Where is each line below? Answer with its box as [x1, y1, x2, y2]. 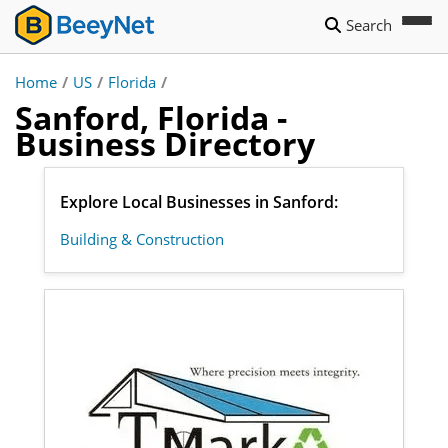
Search [346, 15, 392, 35]
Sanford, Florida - [15, 96, 287, 139]
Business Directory [15, 122, 315, 165]
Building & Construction [60, 229, 224, 249]
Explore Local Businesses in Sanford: [60, 191, 338, 213]
